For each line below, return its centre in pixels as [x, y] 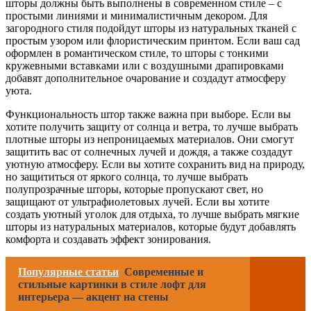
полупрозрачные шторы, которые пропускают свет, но [134, 190]
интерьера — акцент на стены [93, 297]
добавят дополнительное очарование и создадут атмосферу [146, 78]
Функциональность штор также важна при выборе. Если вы [148, 115]
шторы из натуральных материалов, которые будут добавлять [151, 227]
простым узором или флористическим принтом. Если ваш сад [153, 41]
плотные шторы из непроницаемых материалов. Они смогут [150, 140]
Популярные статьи [68, 272]
